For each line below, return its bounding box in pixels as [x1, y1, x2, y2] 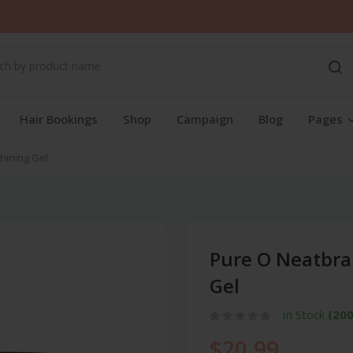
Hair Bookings [20, 111, 98, 127]
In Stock [282, 307, 328, 322]
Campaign [176, 111, 233, 127]
